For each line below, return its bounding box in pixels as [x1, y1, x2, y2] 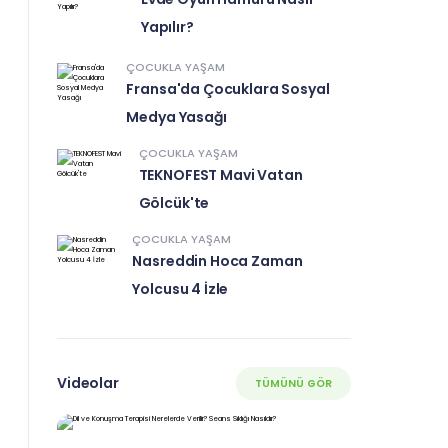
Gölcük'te [138, 192, 210, 213]
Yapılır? [140, 17, 194, 38]
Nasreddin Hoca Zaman [132, 250, 303, 271]
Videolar [57, 373, 119, 394]
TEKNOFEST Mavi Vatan [138, 164, 303, 185]
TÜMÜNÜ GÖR [255, 375, 333, 391]
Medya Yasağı [126, 106, 227, 127]
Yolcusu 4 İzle [132, 278, 229, 299]
